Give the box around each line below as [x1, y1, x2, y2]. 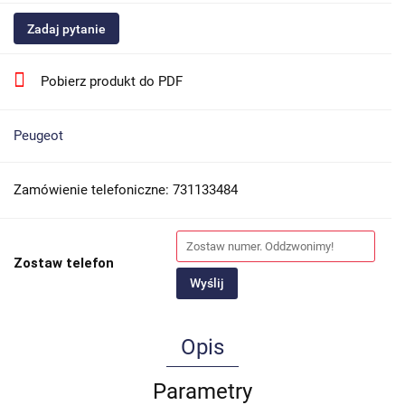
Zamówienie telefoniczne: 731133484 [14, 182, 238, 199]
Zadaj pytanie [27, 22, 106, 37]
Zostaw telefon [14, 255, 114, 272]
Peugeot [14, 127, 63, 145]
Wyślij [190, 276, 224, 291]
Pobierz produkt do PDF [41, 73, 183, 90]
